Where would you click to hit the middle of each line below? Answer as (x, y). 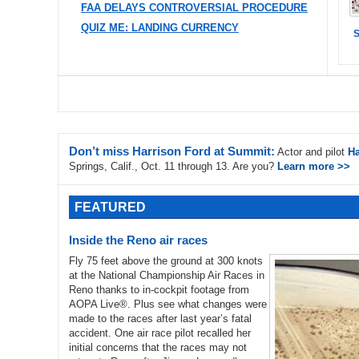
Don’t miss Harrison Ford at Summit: (172, 151)
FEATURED (110, 207)
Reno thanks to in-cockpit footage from (159, 290)
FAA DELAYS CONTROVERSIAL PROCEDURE (194, 8)
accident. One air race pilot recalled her (160, 333)
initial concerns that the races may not (158, 347)
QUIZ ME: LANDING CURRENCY (160, 28)
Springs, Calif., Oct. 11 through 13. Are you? (173, 166)
